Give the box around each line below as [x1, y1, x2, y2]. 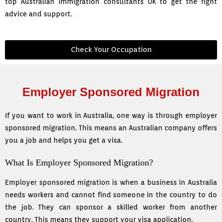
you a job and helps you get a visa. [5, 136, 122, 145]
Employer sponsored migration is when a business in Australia [5, 178, 217, 187]
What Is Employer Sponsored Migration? [5, 158, 153, 168]
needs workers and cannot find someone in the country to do [5, 191, 217, 199]
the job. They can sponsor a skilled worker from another [5, 203, 217, 212]
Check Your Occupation [70, 45, 152, 55]
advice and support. [5, 10, 72, 18]
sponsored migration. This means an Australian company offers [5, 124, 217, 132]
